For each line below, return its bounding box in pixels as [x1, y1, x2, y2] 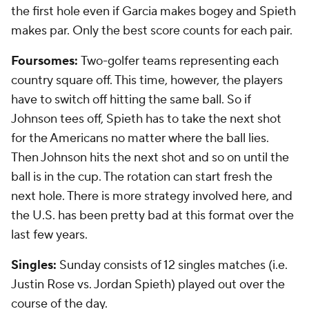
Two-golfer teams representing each [81, 53, 279, 69]
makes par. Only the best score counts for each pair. [11, 23, 292, 39]
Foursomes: [11, 53, 81, 69]
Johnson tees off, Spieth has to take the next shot [11, 111, 281, 127]
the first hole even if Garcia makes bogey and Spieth [11, 3, 296, 19]
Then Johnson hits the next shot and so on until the [11, 150, 289, 166]
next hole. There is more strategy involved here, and [11, 188, 292, 204]
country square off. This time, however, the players [11, 72, 283, 88]
